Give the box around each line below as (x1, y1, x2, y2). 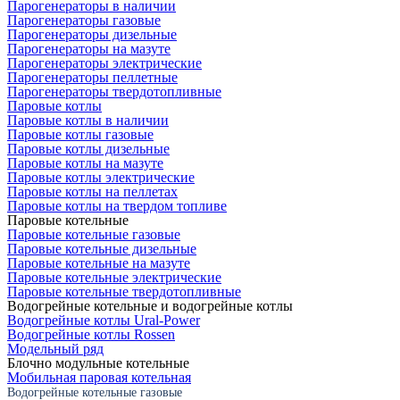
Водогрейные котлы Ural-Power (7, 312, 200, 328)
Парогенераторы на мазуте (7, 40, 171, 56)
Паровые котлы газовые (7, 126, 154, 142)
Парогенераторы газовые (7, 12, 161, 28)
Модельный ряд (7, 340, 104, 356)
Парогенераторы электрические (7, 54, 202, 71)
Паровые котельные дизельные (7, 240, 196, 256)
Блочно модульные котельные (7, 354, 189, 371)
